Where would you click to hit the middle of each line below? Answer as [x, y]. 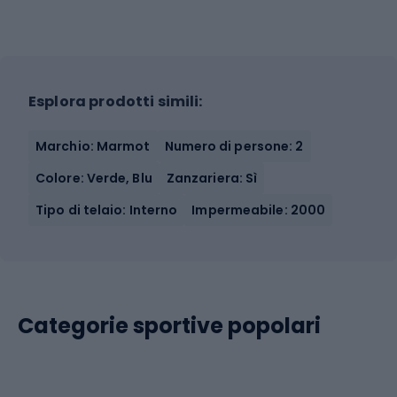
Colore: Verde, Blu [94, 178]
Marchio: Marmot [93, 146]
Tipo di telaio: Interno [107, 210]
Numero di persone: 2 [234, 146]
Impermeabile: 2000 [259, 210]
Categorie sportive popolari [169, 326]
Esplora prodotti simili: [116, 101]
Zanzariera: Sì [212, 178]
